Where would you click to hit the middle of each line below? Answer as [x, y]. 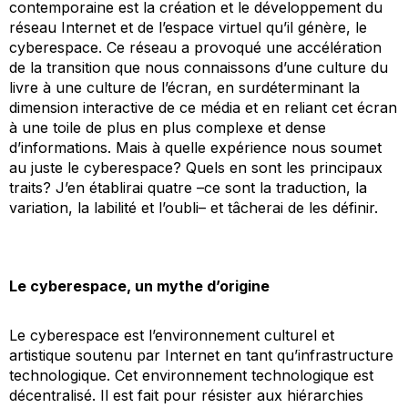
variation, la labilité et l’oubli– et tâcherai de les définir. [194, 207]
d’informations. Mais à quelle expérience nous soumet [195, 147]
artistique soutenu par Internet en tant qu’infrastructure [201, 355]
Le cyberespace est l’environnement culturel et [172, 335]
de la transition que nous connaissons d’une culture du [199, 67]
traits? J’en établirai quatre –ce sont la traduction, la [188, 187]
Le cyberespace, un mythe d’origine [139, 286]
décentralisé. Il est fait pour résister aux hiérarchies [186, 395]
